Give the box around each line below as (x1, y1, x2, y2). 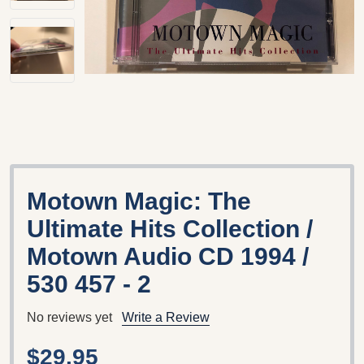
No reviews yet (27, 310, 112, 324)
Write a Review (122, 310, 210, 324)
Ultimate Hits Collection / (27, 214, 313, 242)
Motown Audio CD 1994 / (27, 242, 309, 270)
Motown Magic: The (27, 187, 251, 214)
